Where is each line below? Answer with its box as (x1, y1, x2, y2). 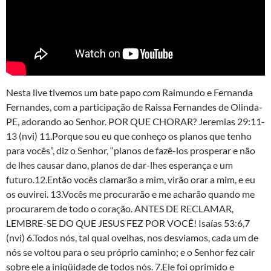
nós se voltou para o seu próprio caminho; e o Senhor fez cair (6, 246, 255, 258)
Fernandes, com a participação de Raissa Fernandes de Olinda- (6, 100, 263, 113)
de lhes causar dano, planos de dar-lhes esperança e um (6, 158, 233, 171)
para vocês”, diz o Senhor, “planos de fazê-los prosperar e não (6, 144, 255, 156)
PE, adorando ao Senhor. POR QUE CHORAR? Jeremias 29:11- (6, 115, 265, 127)
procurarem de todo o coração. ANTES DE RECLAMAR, (6, 202, 233, 214)
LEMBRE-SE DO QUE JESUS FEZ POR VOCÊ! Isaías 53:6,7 (6, 217, 250, 229)
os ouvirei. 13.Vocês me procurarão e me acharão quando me (6, 188, 255, 200)
